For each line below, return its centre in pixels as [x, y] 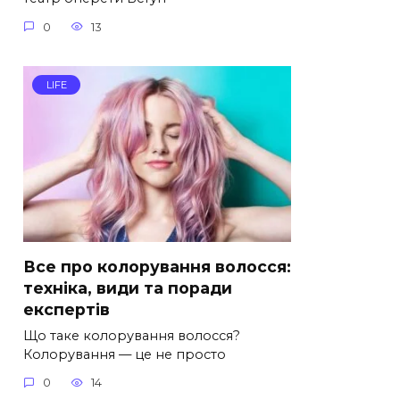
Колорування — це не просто [125, 354]
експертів [67, 309]
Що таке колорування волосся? [132, 335]
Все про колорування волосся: [157, 266]
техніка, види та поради [128, 287]
